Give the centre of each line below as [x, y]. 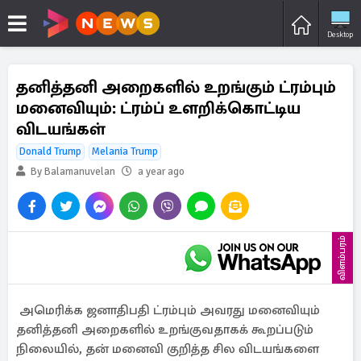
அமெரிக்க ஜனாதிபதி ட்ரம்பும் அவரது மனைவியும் [168, 310]
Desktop [340, 34]
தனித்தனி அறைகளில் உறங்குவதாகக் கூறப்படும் [165, 330]
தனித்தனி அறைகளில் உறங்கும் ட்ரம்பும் [176, 87]
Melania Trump [125, 151]
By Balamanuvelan [72, 172]
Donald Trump [50, 151]
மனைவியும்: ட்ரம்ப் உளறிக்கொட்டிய [158, 108]
